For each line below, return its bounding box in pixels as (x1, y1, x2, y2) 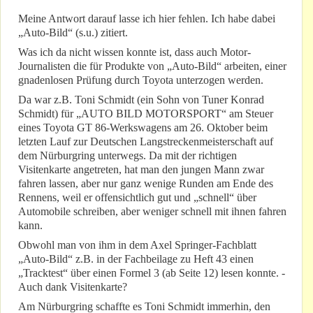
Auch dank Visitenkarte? (18, 281, 127, 293)
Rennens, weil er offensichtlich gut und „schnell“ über (18, 191, 256, 204)
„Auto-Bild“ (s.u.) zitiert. (18, 27, 128, 39)
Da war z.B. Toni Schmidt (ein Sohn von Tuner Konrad (18, 94, 264, 106)
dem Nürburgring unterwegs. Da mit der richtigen (18, 150, 237, 162)
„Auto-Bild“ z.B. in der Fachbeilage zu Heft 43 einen (18, 253, 254, 265)
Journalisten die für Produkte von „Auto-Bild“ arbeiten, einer (18, 60, 286, 73)
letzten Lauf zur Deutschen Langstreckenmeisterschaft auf (18, 136, 273, 148)
